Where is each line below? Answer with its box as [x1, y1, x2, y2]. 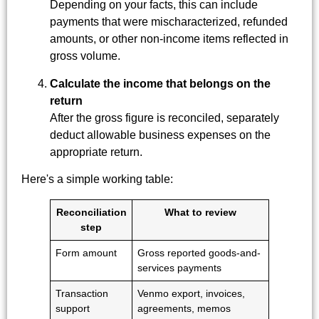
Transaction [56, 288, 109, 299]
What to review [164, 206, 236, 218]
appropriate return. [50, 145, 142, 158]
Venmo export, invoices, [137, 288, 246, 299]
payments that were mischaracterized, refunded [50, 16, 288, 28]
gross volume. [50, 50, 120, 63]
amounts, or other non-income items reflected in [50, 33, 288, 46]
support [56, 303, 90, 314]
